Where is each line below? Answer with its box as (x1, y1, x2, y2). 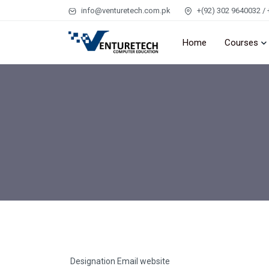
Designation (70, 256, 115, 266)
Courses (225, 37, 258, 48)
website (140, 256, 170, 266)
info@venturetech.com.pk (79, 5, 171, 15)
